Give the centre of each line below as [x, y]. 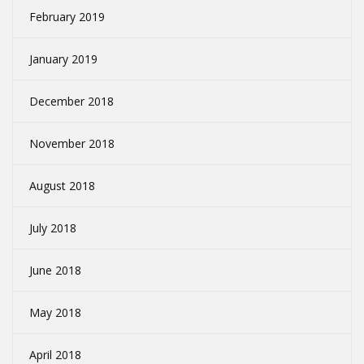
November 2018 [72, 144]
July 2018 [53, 228]
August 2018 [62, 186]
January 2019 [63, 59]
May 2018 [55, 313]
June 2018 [55, 271]
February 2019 [67, 17]
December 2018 [71, 102]
